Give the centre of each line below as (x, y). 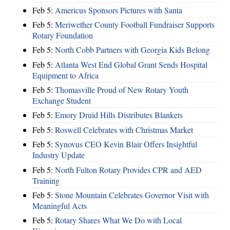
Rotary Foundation (63, 35)
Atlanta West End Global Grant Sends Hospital (131, 64)
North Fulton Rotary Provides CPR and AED (128, 169)
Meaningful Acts (60, 205)
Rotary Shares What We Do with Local (118, 220)
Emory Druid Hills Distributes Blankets (119, 115)
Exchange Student (62, 101)
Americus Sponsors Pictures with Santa (119, 10)
